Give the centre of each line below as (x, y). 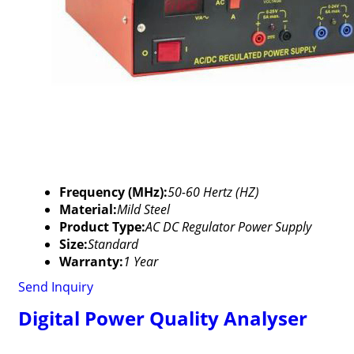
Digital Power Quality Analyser (162, 318)
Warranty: (91, 262)
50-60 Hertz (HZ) (213, 192)
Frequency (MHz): (113, 192)
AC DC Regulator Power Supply (228, 227)
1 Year (140, 262)
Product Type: (102, 227)
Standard (113, 244)
